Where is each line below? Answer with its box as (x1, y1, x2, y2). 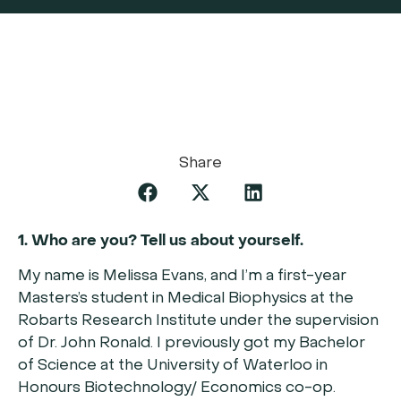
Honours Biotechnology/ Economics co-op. (18, 381, 336, 397)
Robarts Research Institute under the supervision (18, 314, 379, 329)
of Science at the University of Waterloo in (18, 359, 328, 374)
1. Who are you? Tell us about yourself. (18, 234, 303, 250)
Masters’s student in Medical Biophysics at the (18, 292, 354, 307)
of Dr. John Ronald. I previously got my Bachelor (18, 337, 365, 352)
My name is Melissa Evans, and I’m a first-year (18, 269, 346, 285)
